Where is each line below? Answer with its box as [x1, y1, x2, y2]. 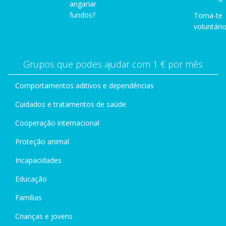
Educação [15, 174, 47, 184]
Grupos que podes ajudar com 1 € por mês [23, 58, 203, 71]
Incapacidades [15, 155, 62, 165]
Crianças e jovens [15, 211, 73, 221]
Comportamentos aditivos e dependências [15, 81, 154, 91]
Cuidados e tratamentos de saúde [15, 99, 126, 109]
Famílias [15, 193, 42, 203]
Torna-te [194, 11, 222, 21]
